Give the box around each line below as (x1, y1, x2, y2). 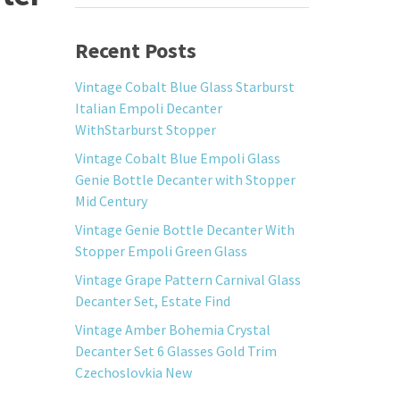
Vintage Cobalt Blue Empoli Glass (74, 149, 280, 167)
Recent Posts (74, 37, 196, 64)
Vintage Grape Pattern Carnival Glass (74, 271, 301, 288)
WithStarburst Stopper (74, 121, 216, 138)
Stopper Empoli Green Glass (74, 242, 247, 260)
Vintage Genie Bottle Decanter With (74, 221, 295, 238)
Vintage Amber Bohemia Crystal (74, 321, 271, 338)
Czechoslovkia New (74, 363, 192, 381)
